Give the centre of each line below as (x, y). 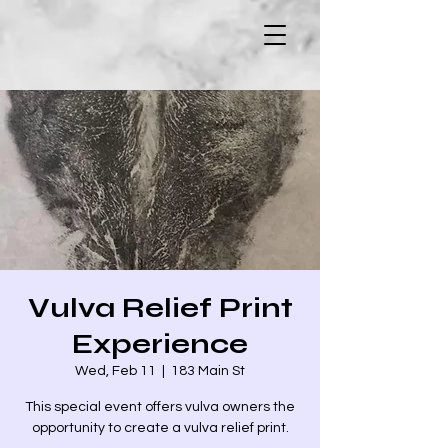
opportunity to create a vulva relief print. (160, 428)
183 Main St (208, 371)
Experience (160, 344)
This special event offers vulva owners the (160, 407)
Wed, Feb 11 (115, 371)
